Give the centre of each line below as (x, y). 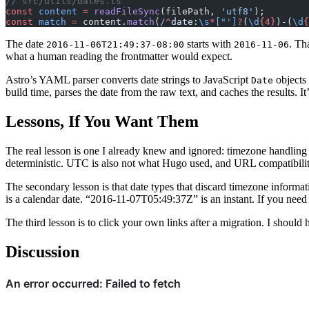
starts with (209, 44)
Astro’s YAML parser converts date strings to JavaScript (128, 80)
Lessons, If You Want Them (102, 122)
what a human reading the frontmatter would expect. (119, 57)
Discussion (42, 251)
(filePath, (190, 12)
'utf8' (237, 12)
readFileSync (124, 12)
